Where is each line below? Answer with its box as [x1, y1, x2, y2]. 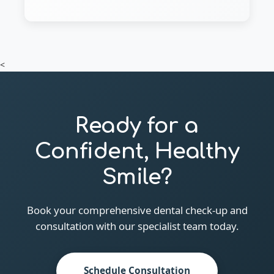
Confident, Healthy [35, 139, 239, 164]
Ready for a [75, 114, 199, 138]
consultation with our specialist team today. [35, 219, 239, 234]
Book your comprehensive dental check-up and [26, 203, 248, 218]
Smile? [102, 165, 172, 190]
